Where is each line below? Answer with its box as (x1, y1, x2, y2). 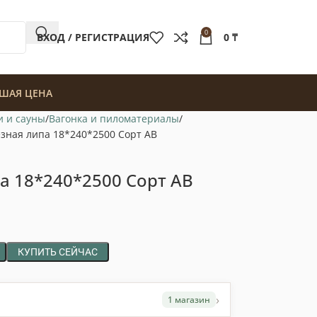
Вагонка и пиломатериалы (48, 112, 179, 125)
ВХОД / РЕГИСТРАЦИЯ (37, 30, 149, 44)
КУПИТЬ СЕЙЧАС (17, 246, 98, 258)
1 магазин (167, 293, 210, 306)
